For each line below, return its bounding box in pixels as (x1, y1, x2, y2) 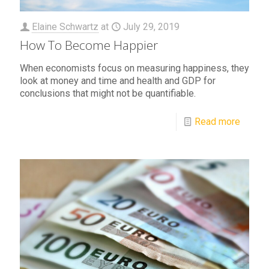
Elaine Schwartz (32, 20, 98, 32)
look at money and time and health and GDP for (20, 74, 216, 86)
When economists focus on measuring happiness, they (20, 62, 249, 74)
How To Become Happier (20, 36, 158, 53)
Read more (195, 115, 240, 127)
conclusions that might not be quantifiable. (20, 87, 196, 99)
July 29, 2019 (123, 20, 180, 32)
